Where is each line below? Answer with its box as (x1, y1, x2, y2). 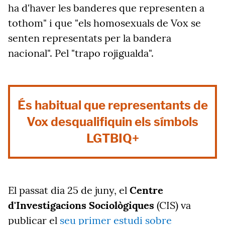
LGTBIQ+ (86, 131, 139, 146)
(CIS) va (154, 199, 191, 211)
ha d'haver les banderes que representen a (8, 2, 204, 14)
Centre (130, 184, 163, 196)
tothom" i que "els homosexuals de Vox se (8, 17, 201, 29)
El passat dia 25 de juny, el (8, 184, 130, 196)
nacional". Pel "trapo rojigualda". (8, 47, 154, 59)
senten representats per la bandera (8, 32, 171, 44)
